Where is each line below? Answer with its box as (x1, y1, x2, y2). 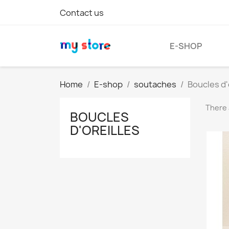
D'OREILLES (70, 122, 140, 139)
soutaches (134, 79, 176, 90)
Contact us (60, 7, 104, 18)
